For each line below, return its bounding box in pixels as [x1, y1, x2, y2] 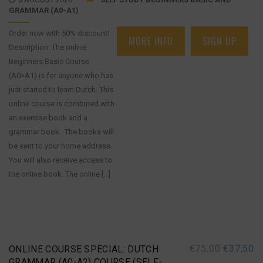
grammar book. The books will [9, 127, 114, 136]
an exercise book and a [9, 113, 87, 122]
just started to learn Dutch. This [9, 85, 113, 94]
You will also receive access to [9, 156, 112, 164]
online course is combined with [9, 99, 114, 108]
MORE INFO [129, 34, 173, 48]
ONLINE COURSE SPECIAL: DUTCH [9, 244, 159, 255]
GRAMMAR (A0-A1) [9, 6, 79, 15]
